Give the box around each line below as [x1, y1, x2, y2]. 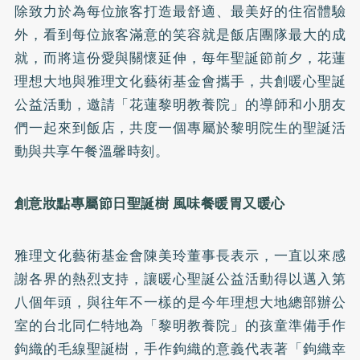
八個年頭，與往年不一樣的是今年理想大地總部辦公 [14, 291, 346, 313]
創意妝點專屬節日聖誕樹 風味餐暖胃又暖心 [14, 192, 285, 214]
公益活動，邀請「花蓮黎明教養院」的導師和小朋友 [14, 93, 346, 115]
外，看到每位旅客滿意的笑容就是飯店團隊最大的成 [14, 23, 346, 45]
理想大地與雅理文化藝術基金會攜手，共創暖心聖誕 [14, 70, 346, 92]
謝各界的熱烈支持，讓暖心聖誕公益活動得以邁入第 [14, 268, 346, 289]
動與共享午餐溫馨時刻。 [14, 140, 170, 162]
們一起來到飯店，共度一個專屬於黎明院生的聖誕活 [14, 117, 346, 138]
